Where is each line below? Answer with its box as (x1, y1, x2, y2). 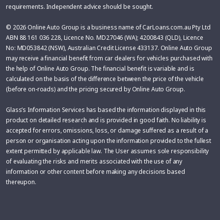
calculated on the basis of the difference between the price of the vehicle (6, 74, 204, 83)
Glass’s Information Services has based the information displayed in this (6, 105, 206, 114)
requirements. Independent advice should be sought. (6, 2, 154, 11)
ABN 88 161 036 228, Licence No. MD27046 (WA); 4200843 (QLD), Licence (6, 33, 203, 42)
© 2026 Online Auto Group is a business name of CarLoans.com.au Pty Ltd (6, 23, 211, 31)
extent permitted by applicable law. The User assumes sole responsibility (6, 146, 209, 155)
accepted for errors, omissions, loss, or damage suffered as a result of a (6, 126, 209, 135)
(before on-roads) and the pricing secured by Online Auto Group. (6, 84, 185, 93)
